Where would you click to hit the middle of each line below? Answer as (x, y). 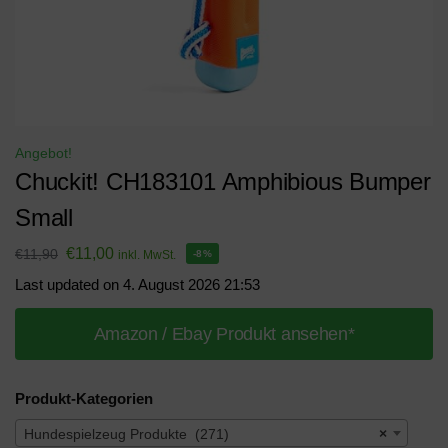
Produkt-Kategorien (84, 398)
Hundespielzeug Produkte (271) (126, 434)
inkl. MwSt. (147, 254)
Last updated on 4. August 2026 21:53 (137, 284)
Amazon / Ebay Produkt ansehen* (224, 333)
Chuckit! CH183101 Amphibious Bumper (223, 181)
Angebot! (43, 153)
